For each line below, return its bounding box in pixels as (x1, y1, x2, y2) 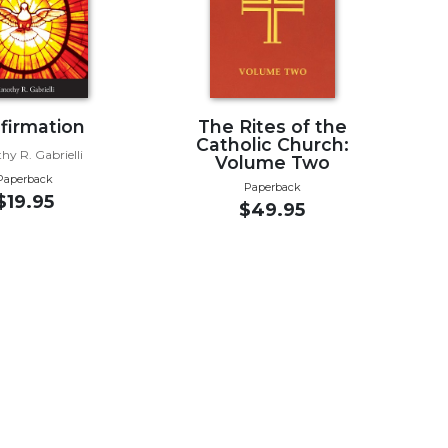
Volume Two (214, 151, 330, 173)
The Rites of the (197, 115, 347, 137)
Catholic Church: (195, 133, 349, 155)
